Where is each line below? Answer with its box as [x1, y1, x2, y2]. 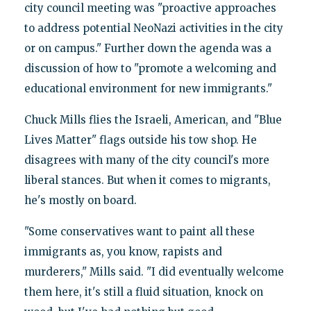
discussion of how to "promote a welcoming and [24, 61, 276, 75]
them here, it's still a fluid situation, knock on [24, 285, 263, 299]
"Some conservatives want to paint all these [24, 224, 255, 238]
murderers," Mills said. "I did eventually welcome [24, 264, 284, 278]
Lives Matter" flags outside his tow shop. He [24, 133, 257, 146]
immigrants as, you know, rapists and [24, 244, 222, 258]
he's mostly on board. [24, 193, 137, 207]
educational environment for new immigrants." [24, 81, 272, 95]
